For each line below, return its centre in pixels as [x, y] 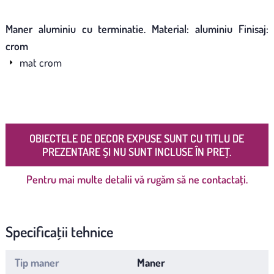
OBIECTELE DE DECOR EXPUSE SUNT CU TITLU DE [137, 138]
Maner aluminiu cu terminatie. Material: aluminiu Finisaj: [137, 28]
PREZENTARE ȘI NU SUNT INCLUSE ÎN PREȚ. [137, 151]
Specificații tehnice [59, 231]
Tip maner [37, 262]
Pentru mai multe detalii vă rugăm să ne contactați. [137, 179]
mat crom [40, 62]
